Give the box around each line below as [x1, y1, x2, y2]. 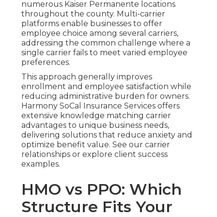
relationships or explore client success [21, 150, 168, 159]
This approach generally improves [21, 72, 152, 82]
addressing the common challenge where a [21, 38, 190, 48]
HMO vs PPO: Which [21, 180, 182, 199]
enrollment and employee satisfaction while [21, 82, 191, 92]
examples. [21, 159, 60, 169]
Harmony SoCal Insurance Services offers [21, 101, 180, 111]
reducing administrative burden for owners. [21, 92, 190, 101]
